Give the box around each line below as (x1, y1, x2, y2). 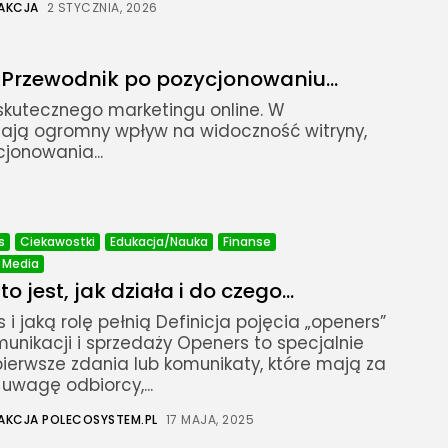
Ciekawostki (20, 233, 95, 251)
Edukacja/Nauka (110, 233, 208, 251)
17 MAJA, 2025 (165, 411, 254, 429)
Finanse (223, 233, 271, 251)
